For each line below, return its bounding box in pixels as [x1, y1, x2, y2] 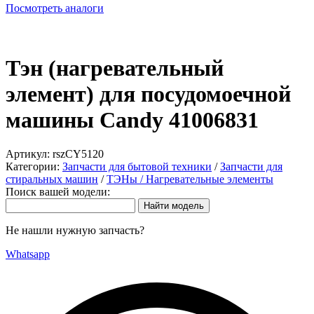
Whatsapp [6, 248, 50, 261]
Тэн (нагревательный [6, 55, 224, 81]
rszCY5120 [53, 148, 104, 161]
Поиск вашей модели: [6, 186, 110, 198]
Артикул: [6, 148, 53, 161]
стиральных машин [6, 173, 98, 186]
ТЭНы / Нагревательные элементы [107, 173, 273, 186]
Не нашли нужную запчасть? [6, 224, 144, 237]
